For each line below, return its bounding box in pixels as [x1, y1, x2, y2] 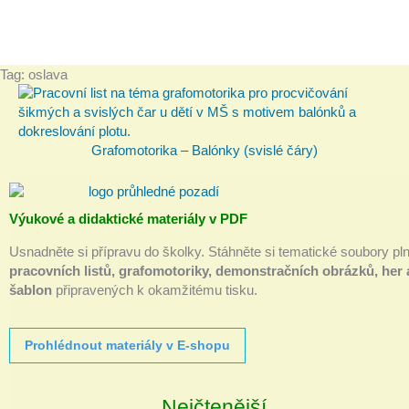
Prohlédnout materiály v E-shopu [25, 337, 230, 352]
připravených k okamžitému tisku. [52, 283, 257, 299]
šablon [9, 283, 52, 299]
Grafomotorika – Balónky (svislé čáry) [91, 142, 318, 158]
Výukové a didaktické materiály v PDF [9, 212, 247, 227]
